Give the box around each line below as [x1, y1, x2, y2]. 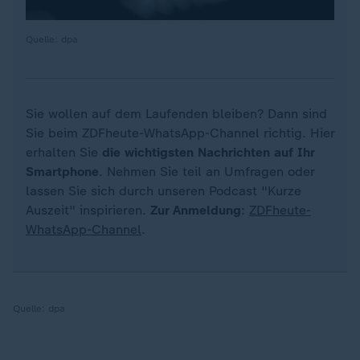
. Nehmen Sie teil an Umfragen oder [99, 164, 314, 179]
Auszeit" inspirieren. [26, 202, 150, 218]
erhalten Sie [26, 145, 102, 160]
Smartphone [26, 164, 99, 179]
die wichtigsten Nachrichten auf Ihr [102, 145, 314, 160]
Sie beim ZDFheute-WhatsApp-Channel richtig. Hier [26, 125, 334, 141]
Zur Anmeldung [150, 202, 241, 218]
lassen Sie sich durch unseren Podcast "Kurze [26, 183, 301, 198]
